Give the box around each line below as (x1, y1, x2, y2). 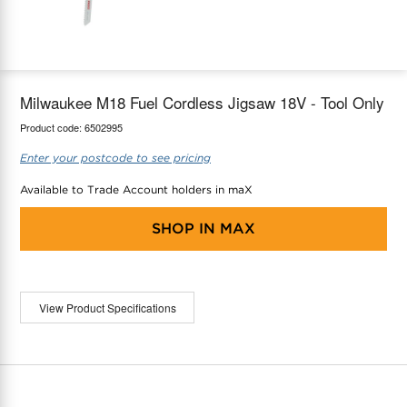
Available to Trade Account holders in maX (20, 182, 253, 196)
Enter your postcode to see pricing (20, 150, 211, 164)
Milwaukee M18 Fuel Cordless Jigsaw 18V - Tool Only (20, 90, 384, 114)
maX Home (18, 28, 74, 44)
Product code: (20, 119, 84, 134)
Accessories (35, 69, 95, 84)
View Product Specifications (38, 299, 176, 315)
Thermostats (35, 28, 96, 44)
